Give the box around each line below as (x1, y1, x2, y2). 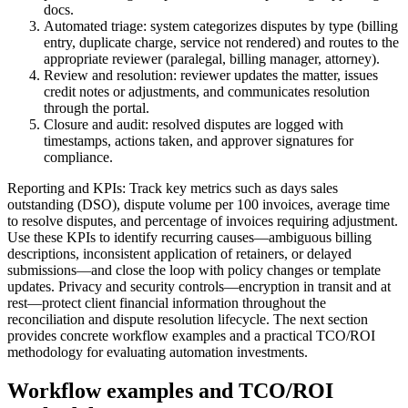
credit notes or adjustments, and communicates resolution (44, 84, 370, 99)
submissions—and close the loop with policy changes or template (7, 262, 381, 278)
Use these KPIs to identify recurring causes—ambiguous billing (7, 229, 372, 245)
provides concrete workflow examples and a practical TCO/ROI (7, 328, 375, 343)
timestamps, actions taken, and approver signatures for (44, 133, 353, 148)
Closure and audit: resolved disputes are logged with (44, 117, 343, 132)
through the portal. (44, 100, 149, 116)
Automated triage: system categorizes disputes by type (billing (44, 18, 398, 34)
